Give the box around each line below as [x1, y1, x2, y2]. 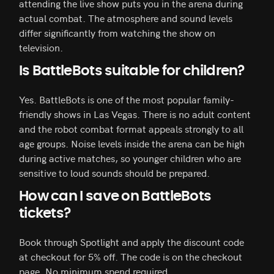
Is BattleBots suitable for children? [19, 64, 245, 79]
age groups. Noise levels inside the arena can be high [19, 136, 245, 150]
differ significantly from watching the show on [19, 26, 215, 40]
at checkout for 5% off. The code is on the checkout [19, 250, 242, 264]
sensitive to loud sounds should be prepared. [19, 166, 210, 180]
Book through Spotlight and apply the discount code [19, 235, 244, 249]
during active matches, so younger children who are [19, 151, 241, 165]
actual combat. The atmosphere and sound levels [19, 11, 232, 25]
